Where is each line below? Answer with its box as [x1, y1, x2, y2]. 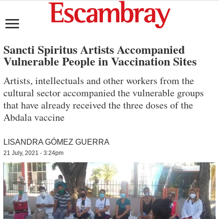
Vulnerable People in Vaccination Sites [3, 52, 197, 69]
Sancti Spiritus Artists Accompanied [3, 41, 185, 58]
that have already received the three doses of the [3, 98, 194, 111]
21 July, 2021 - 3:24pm [3, 150, 64, 156]
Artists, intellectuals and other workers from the [3, 74, 195, 87]
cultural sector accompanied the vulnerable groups [3, 86, 204, 99]
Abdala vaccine [3, 110, 65, 124]
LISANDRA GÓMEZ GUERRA [3, 138, 110, 146]
